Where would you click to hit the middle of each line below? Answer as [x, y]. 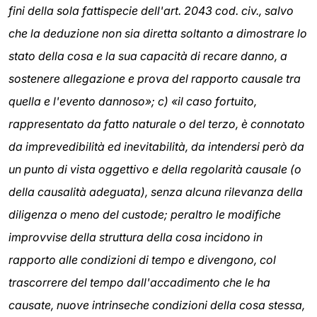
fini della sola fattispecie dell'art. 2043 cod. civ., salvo [151, 11]
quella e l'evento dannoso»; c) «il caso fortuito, [133, 102]
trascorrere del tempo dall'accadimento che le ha [139, 283]
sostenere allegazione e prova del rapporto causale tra [155, 79]
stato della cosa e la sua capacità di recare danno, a [148, 56]
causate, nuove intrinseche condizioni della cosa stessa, [157, 305]
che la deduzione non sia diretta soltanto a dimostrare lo [158, 34]
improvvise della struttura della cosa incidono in [136, 237]
